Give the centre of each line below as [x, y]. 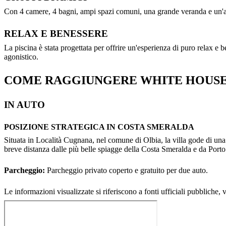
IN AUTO [24, 104]
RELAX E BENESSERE [56, 33]
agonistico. [21, 56]
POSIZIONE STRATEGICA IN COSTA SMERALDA [99, 127]
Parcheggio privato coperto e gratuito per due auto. [126, 170]
